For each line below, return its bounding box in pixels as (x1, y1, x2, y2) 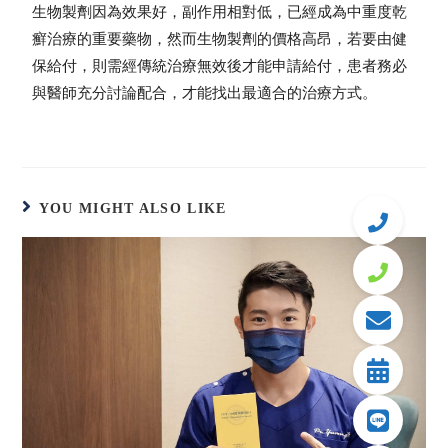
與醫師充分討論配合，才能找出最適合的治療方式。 (32, 85, 378, 102)
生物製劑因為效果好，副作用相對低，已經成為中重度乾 (32, 4, 408, 21)
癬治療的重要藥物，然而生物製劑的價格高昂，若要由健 (32, 31, 408, 48)
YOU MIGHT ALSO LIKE (38, 201, 227, 217)
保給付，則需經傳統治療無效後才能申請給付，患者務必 (32, 58, 408, 75)
